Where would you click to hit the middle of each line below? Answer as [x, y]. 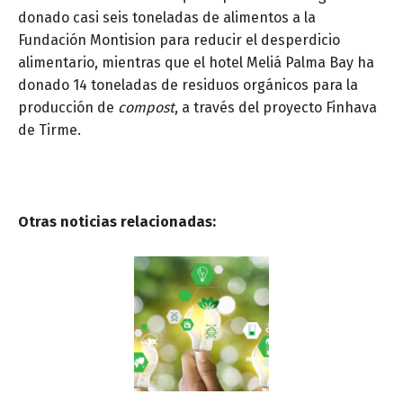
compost [146, 108]
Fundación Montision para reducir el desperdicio [179, 40]
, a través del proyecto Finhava [276, 108]
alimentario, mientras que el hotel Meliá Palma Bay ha [196, 63]
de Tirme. [49, 130]
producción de [68, 108]
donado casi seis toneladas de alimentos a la [167, 18]
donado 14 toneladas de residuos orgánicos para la [188, 85]
